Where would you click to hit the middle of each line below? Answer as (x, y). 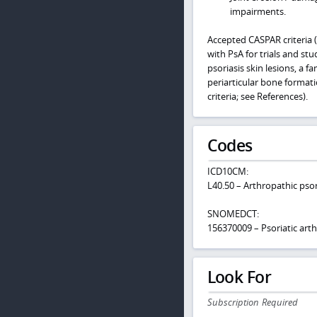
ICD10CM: (227, 171)
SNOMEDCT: (233, 213)
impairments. (258, 12)
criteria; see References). (257, 96)
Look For (239, 277)
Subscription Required (253, 302)
